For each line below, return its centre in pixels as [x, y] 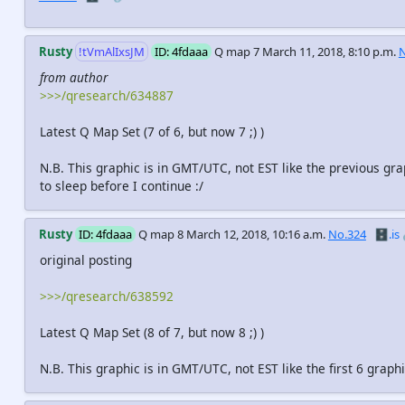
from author [73, 78]
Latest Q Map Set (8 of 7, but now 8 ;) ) [151, 333]
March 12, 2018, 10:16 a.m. [255, 235]
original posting [85, 260]
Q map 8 [160, 235]
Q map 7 [236, 51]
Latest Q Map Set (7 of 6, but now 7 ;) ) [151, 132]
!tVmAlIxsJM [111, 51]
